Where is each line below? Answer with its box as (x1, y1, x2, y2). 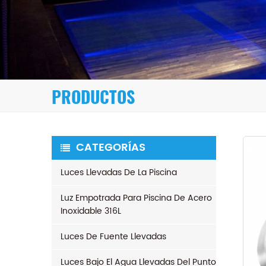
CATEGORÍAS (76, 139, 145, 156)
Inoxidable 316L (61, 204, 121, 218)
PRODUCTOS (52, 85, 135, 108)
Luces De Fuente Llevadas (61, 230, 166, 243)
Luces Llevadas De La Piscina (61, 166, 177, 179)
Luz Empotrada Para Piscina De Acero (61, 191, 212, 205)
